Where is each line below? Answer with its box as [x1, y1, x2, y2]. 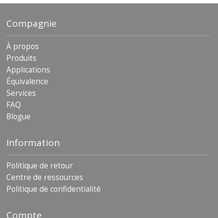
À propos [6, 41, 39, 52]
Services [6, 88, 36, 98]
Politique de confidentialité [6, 183, 101, 194]
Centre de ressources [6, 172, 83, 182]
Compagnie [6, 17, 57, 30]
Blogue [6, 111, 31, 122]
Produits [6, 53, 36, 63]
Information [6, 136, 60, 149]
